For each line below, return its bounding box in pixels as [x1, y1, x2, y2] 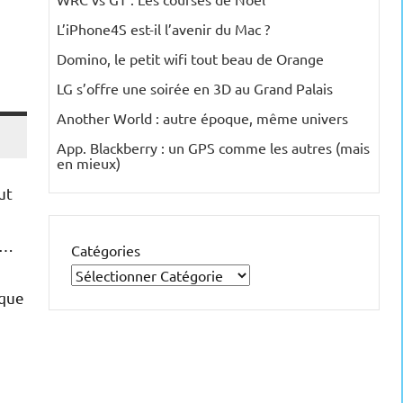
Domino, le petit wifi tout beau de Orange [57, 49, 324, 68]
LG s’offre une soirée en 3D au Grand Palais [57, 79, 333, 98]
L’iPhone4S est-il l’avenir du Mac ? [57, 20, 270, 39]
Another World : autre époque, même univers [57, 109, 348, 128]
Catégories [71, 241, 140, 260]
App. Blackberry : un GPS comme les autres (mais [57, 139, 370, 157]
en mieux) [57, 154, 121, 173]
